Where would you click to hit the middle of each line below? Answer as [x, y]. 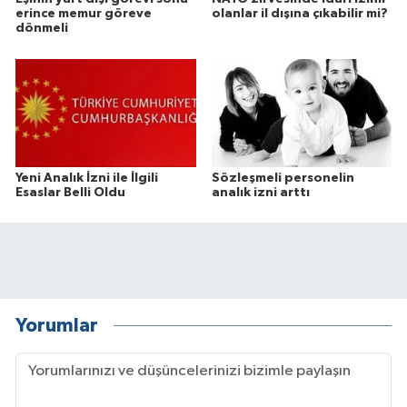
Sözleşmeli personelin [283, 178]
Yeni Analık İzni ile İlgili [87, 178]
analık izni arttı [260, 192]
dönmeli [42, 29]
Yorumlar [57, 326]
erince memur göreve [84, 14]
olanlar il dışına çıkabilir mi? [299, 14]
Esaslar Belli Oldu [70, 192]
